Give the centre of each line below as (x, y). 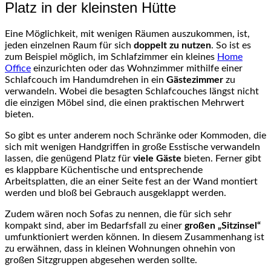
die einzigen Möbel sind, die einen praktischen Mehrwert (125, 103)
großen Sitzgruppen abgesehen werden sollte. (101, 260)
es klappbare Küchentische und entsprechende (104, 170)
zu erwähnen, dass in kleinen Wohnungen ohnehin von (120, 249)
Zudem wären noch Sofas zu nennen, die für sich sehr (118, 214)
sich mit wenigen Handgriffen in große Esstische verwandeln (132, 147)
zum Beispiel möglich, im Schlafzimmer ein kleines (111, 57)
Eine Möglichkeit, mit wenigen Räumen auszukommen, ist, (127, 34)
